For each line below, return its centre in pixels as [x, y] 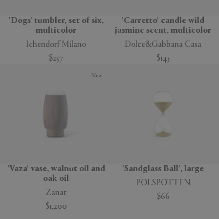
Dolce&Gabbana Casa [163, 45]
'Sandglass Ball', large [163, 169]
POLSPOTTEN [163, 184]
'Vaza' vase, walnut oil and [56, 169]
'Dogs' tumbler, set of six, [56, 21]
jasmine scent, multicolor [163, 31]
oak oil [56, 179]
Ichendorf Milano [56, 45]
